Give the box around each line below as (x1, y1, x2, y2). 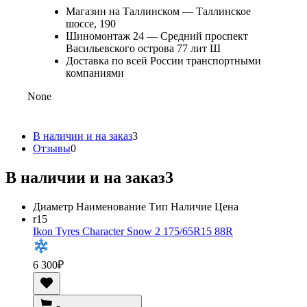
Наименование (76, 200, 146, 212)
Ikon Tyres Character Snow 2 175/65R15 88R (33, 225, 233, 237)
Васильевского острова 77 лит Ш (66, 42, 221, 54)
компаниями (66, 66, 124, 79)
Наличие (171, 200, 212, 212)
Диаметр (33, 200, 73, 212)
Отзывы (33, 142, 71, 154)
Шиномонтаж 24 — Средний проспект (66, 29, 248, 42)
